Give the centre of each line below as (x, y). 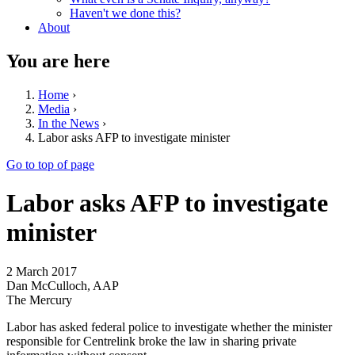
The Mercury (39, 300)
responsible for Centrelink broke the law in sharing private (151, 341)
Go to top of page (50, 164)
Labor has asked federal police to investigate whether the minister (169, 326)
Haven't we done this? (125, 13)
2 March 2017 (42, 271)
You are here (58, 61)
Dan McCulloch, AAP (63, 285)
